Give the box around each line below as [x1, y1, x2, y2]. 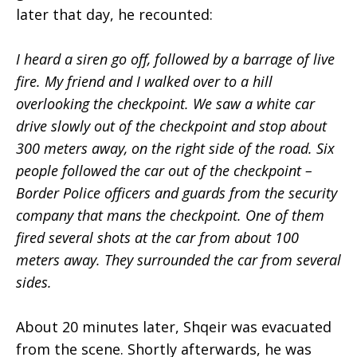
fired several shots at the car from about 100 [16, 228, 299, 247]
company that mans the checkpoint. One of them [16, 206, 324, 225]
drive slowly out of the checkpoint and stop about [16, 116, 327, 135]
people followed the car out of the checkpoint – [16, 161, 312, 180]
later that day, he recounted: [16, 5, 213, 24]
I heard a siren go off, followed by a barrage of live [16, 49, 335, 69]
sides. [16, 273, 56, 292]
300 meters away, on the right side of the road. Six [16, 139, 335, 158]
